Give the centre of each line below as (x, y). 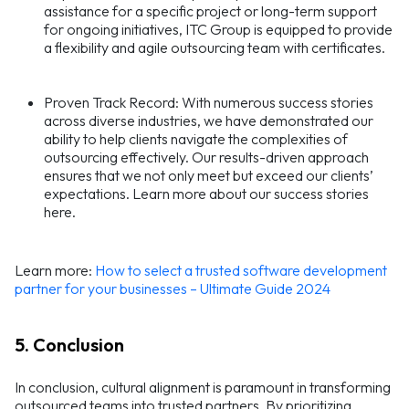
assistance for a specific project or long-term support (210, 11)
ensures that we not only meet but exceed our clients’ (209, 176)
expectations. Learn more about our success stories (206, 194)
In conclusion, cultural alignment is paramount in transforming (203, 388)
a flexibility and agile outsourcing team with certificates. (215, 48)
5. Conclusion (69, 345)
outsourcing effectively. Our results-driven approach (206, 157)
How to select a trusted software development (241, 271)
